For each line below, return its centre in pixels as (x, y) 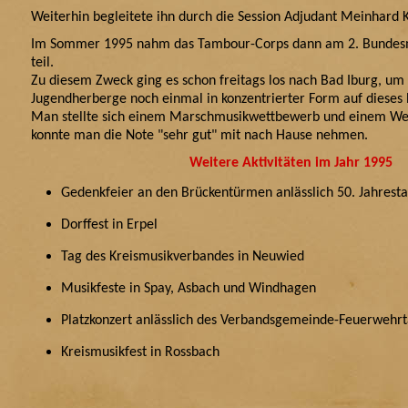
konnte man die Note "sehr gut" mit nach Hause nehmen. (199, 136)
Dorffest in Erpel (112, 225)
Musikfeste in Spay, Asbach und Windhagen (192, 289)
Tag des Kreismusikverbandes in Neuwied (186, 257)
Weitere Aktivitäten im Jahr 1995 (291, 163)
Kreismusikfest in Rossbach (140, 352)
